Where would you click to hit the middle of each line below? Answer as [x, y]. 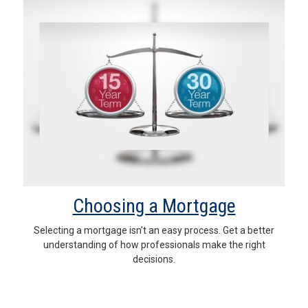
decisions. [154, 259]
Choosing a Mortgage [154, 206]
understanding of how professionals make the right [154, 244]
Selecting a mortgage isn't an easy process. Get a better [154, 230]
